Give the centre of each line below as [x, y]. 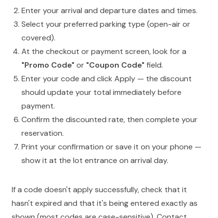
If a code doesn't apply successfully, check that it [99, 189]
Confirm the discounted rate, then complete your [109, 119]
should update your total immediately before [101, 92]
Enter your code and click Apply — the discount [107, 78]
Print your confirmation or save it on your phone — [111, 146]
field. [154, 65]
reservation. [43, 133]
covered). [38, 37]
